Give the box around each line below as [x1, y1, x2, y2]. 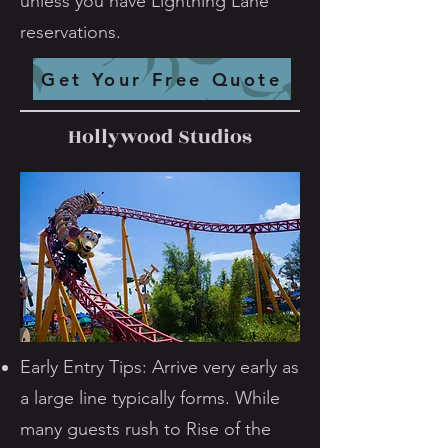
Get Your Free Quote [41, 67, 283, 91]
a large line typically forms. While [20, 387, 280, 409]
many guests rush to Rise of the [20, 418, 271, 440]
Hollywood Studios [68, 122, 252, 152]
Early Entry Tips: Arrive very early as [20, 356, 299, 378]
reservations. [20, 21, 121, 43]
